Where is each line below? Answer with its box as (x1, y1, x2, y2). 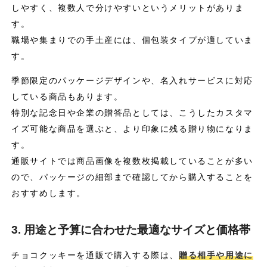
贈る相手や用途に (179, 250, 253, 260)
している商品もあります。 (11, 92, 123, 102)
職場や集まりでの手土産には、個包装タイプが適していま (11, 35, 253, 45)
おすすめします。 (11, 188, 86, 198)
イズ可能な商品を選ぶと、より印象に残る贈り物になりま (11, 124, 253, 134)
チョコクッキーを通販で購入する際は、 (11, 250, 179, 260)
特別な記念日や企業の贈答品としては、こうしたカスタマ (11, 108, 253, 118)
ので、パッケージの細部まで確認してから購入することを (11, 172, 253, 182)
